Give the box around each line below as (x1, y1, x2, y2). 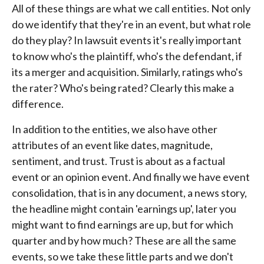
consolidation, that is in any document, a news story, (12, 186, 247, 199)
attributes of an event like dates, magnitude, (12, 138, 213, 151)
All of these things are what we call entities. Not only (12, 1, 250, 15)
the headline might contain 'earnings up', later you (12, 202, 236, 215)
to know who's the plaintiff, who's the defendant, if (12, 49, 242, 62)
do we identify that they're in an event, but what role (12, 17, 251, 31)
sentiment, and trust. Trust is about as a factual (12, 154, 225, 167)
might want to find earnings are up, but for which (12, 217, 233, 231)
